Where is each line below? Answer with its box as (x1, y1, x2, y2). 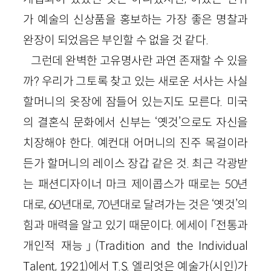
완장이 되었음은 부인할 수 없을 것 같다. (23, 33, 209, 48)
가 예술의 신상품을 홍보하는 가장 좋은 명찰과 (23, 12, 248, 27)
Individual (198, 238, 248, 253)
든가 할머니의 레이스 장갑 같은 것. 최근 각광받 (23, 156, 248, 171)
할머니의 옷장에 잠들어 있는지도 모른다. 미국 (23, 94, 248, 109)
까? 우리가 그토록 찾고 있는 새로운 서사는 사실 (23, 74, 248, 89)
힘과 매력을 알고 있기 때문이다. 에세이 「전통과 (23, 218, 248, 233)
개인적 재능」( (23, 238, 99, 253)
